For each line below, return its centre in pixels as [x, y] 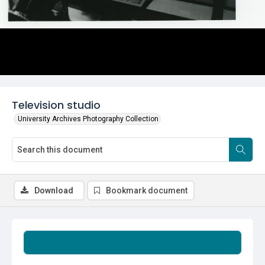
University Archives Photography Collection [88, 119]
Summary [132, 243]
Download [54, 190]
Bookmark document [147, 190]
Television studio [56, 105]
